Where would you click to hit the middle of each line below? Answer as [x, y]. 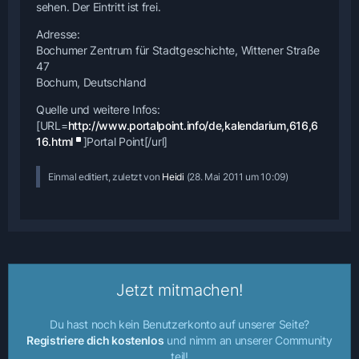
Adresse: [58, 34]
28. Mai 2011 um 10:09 [237, 176]
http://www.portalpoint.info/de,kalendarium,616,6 [193, 125]
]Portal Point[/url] [125, 141]
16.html [54, 141]
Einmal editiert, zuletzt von [105, 176]
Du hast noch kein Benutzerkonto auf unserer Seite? [179, 324]
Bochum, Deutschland [91, 82]
